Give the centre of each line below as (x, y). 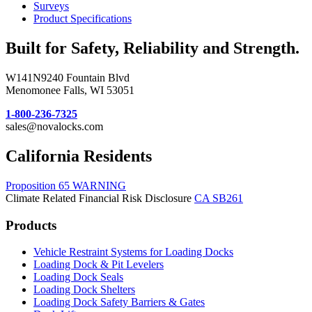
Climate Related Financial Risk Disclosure (100, 198)
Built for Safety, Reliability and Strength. (153, 48)
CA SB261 (219, 198)
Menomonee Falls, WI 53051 (70, 91)
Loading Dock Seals (78, 277)
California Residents (79, 156)
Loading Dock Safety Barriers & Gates (119, 302)
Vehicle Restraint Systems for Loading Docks (133, 252)
